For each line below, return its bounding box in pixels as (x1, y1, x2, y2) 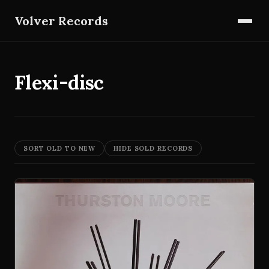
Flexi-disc (14, 70, 104, 95)
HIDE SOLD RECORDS (113, 144, 193, 153)
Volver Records (14, 13, 108, 28)
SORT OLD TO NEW (23, 144, 96, 153)
